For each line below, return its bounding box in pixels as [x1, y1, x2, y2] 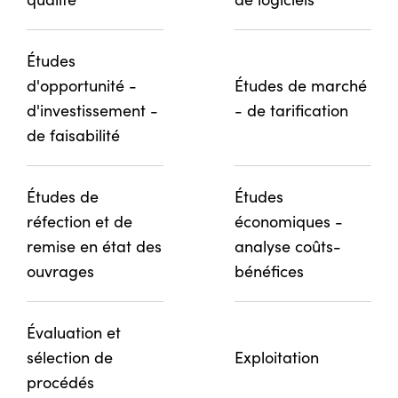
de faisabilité [27, 123, 120, 146]
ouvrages [27, 259, 94, 282]
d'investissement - [27, 99, 158, 121]
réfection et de [27, 210, 132, 232]
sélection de [27, 346, 113, 368]
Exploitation [235, 346, 319, 368]
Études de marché [235, 74, 367, 96]
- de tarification [235, 99, 348, 121]
